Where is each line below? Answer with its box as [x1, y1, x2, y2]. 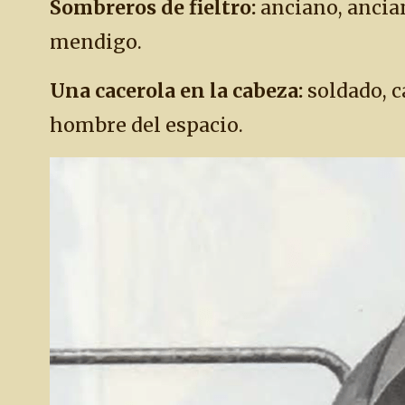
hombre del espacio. [50, 113, 243, 137]
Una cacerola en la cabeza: [50, 79, 303, 103]
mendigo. [50, 30, 142, 54]
